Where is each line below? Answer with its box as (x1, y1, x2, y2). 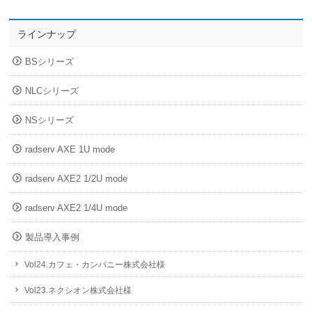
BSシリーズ (25, 56, 75, 67)
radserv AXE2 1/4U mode (25, 202, 128, 213)
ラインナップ (17, 28, 77, 40)
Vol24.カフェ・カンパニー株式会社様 (24, 259, 166, 270)
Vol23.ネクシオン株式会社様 (24, 285, 132, 295)
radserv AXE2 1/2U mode (25, 173, 128, 184)
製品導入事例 (25, 231, 80, 242)
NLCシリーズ (25, 85, 79, 96)
